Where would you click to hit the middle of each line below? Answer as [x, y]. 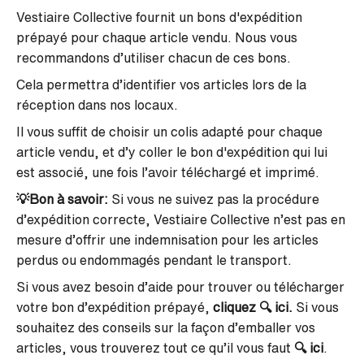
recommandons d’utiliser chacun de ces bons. [154, 58]
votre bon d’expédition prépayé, [115, 307]
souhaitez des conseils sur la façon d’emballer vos [166, 327]
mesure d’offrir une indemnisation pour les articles [167, 240]
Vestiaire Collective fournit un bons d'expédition [159, 17]
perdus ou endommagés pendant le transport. [154, 260]
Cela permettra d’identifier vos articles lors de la [161, 84]
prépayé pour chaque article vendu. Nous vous [157, 37]
